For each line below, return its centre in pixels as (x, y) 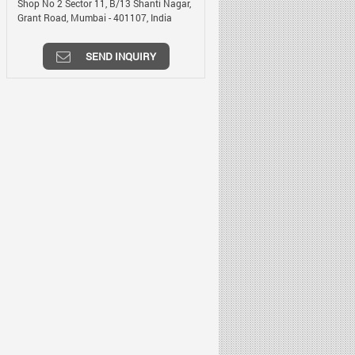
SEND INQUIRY (121, 56)
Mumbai (88, 17)
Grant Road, (44, 17)
